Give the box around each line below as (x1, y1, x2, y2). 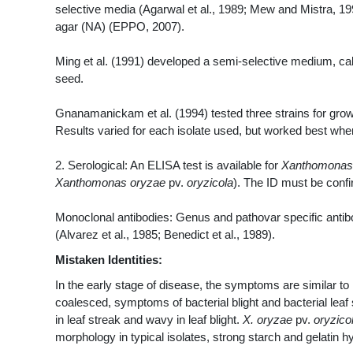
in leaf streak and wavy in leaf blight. (55, 314, 243, 327)
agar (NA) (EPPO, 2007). (55, 20, 184, 34)
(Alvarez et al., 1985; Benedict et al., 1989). (55, 229, 275, 242)
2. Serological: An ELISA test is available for (55, 159, 281, 173)
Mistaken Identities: (55, 254, 162, 267)
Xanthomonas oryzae (55, 176, 165, 190)
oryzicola (187, 176, 233, 190)
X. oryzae (243, 314, 292, 327)
